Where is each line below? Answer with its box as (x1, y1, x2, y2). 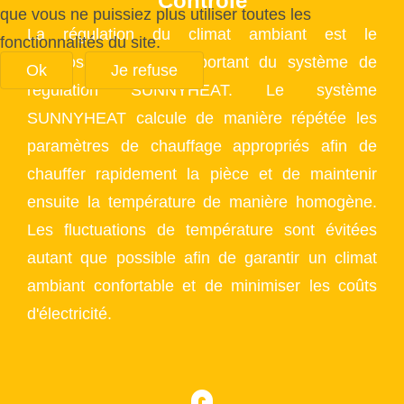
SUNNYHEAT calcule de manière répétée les (27, 108, 377, 127)
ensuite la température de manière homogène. (27, 192, 377, 211)
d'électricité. (27, 304, 112, 323)
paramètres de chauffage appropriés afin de (27, 136, 377, 155)
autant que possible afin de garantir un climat (27, 248, 377, 267)
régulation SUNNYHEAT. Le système (27, 80, 377, 99)
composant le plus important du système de (27, 52, 377, 71)
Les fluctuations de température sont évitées (27, 220, 377, 239)
